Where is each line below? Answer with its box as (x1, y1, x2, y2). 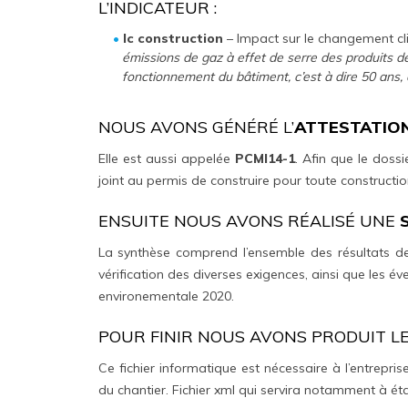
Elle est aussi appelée (97, 150, 235, 168)
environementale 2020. (97, 288, 234, 305)
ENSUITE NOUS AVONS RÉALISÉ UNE (97, 210, 400, 232)
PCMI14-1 (234, 150, 295, 168)
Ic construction (123, 30, 224, 47)
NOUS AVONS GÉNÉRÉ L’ (97, 117, 294, 138)
